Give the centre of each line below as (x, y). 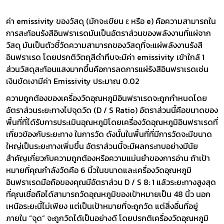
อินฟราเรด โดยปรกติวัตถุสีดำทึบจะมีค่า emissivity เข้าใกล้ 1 (105, 57)
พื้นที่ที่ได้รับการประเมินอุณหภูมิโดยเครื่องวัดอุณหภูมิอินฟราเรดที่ (112, 122)
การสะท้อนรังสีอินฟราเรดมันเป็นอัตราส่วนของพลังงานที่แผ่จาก (108, 33)
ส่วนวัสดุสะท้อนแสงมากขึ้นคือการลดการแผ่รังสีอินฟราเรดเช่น (107, 69)
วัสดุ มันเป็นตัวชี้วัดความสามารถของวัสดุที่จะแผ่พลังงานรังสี (104, 45)
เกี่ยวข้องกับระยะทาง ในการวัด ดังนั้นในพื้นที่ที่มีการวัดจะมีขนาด (109, 134)
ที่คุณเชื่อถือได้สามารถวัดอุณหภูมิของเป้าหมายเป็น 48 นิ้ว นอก (108, 194)
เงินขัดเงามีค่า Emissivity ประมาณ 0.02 (73, 81)
